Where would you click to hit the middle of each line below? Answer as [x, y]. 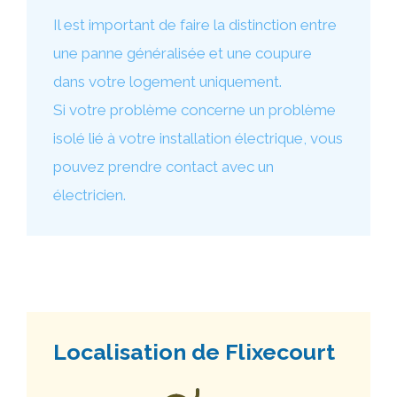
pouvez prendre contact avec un [163, 167]
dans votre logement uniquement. [167, 82]
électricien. [90, 195]
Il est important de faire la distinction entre [195, 25]
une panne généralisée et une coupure [183, 53]
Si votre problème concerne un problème [195, 110]
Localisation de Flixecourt [194, 352]
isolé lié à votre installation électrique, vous [198, 138]
